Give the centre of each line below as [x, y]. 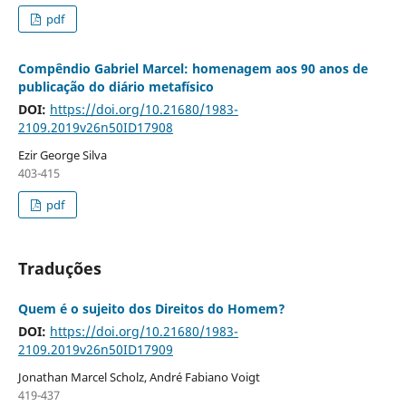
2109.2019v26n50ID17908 [95, 127]
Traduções [59, 268]
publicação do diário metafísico [116, 86]
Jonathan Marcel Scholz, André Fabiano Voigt [139, 377]
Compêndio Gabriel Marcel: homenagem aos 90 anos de [193, 68]
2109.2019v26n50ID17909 [95, 349]
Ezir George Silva [62, 155]
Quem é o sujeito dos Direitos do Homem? [151, 308]
